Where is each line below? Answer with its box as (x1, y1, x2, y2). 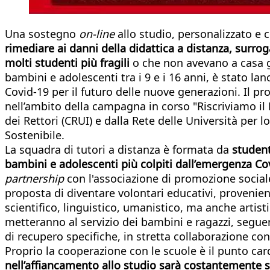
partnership (5, 171, 67, 186)
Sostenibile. (5, 127, 64, 142)
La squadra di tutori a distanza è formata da (5, 142, 232, 157)
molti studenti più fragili (5, 55, 133, 70)
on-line (79, 26, 118, 41)
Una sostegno (5, 26, 79, 41)
